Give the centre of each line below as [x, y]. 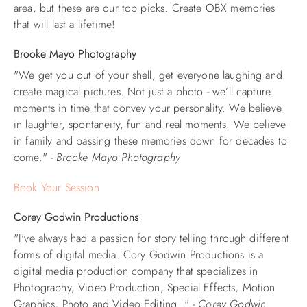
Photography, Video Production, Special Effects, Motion [145, 288]
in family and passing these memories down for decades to [150, 141]
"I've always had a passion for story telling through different [151, 238]
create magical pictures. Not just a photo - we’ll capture [143, 92]
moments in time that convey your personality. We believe [148, 108]
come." [33, 158]
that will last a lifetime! [66, 25]
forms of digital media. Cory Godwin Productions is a [139, 255]
